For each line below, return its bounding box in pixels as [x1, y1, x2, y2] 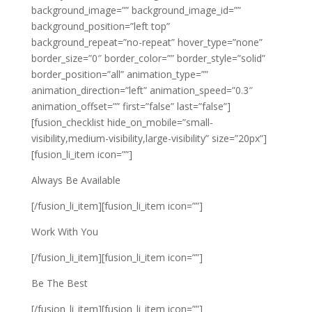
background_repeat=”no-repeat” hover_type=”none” [31, 36, 263, 49]
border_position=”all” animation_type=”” [31, 68, 208, 81]
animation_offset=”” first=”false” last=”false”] [31, 100, 231, 114]
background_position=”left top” [31, 19, 170, 33]
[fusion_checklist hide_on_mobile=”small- [31, 116, 213, 130]
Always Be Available [31, 173, 120, 187]
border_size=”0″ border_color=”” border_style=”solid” [31, 52, 265, 65]
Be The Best [31, 276, 88, 290]
